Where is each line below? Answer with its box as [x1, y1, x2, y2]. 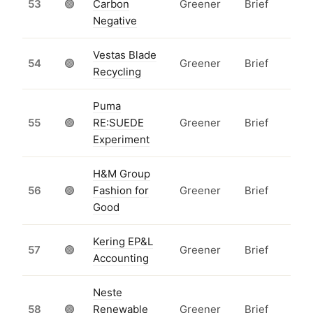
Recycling [93, 65, 141, 79]
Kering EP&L [93, 235, 153, 249]
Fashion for [93, 184, 149, 198]
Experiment [93, 133, 150, 147]
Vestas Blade [93, 48, 156, 62]
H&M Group [93, 167, 150, 181]
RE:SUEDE [93, 116, 144, 130]
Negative [93, 14, 137, 28]
